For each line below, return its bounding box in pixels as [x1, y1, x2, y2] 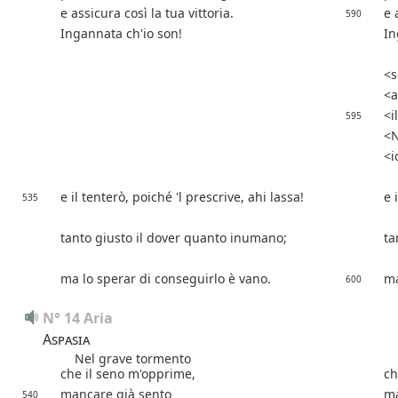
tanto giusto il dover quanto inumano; [60, 229, 287, 247]
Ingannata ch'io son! [60, 25, 182, 43]
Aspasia [43, 330, 90, 350]
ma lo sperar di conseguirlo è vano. [60, 270, 271, 288]
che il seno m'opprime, [60, 365, 195, 383]
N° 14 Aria [43, 308, 113, 329]
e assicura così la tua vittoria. [60, 4, 234, 22]
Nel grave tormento [60, 350, 191, 368]
